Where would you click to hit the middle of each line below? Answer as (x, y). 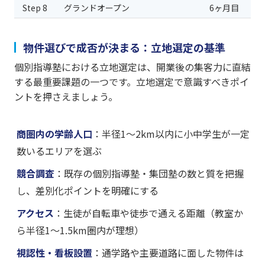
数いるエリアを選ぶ (59, 151)
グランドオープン (97, 8)
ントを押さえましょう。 (66, 97)
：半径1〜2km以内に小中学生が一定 (171, 134)
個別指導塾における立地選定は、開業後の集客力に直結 (132, 67)
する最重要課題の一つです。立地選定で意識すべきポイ (132, 82)
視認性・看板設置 (54, 253)
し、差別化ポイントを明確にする (88, 191)
